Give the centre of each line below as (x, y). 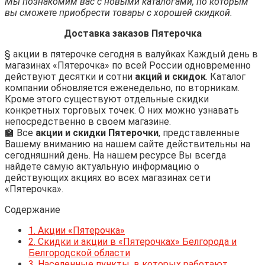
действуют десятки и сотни (70, 76)
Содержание (33, 209)
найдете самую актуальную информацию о (102, 166)
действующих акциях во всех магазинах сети (108, 177)
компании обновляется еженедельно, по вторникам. (122, 88)
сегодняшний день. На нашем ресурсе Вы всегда (115, 155)
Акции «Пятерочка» (80, 230)
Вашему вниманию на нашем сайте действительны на (127, 144)
